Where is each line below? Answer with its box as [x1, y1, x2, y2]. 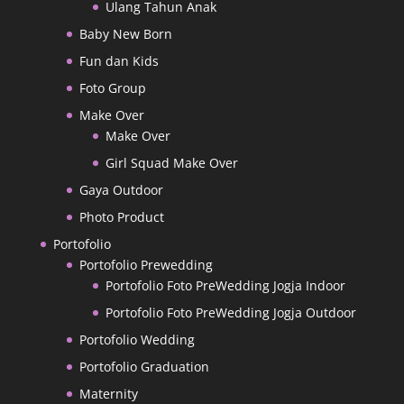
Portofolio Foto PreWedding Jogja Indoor [105, 277, 345, 295]
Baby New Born [78, 25, 172, 43]
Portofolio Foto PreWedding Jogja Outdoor [105, 304, 356, 322]
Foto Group [78, 79, 146, 97]
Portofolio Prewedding [78, 256, 213, 274]
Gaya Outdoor [78, 181, 163, 199]
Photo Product [78, 208, 164, 226]
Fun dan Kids [78, 52, 159, 70]
